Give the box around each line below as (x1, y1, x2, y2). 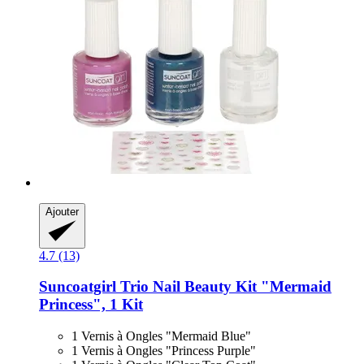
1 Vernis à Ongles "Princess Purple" (71, 344, 256, 358)
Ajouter (45, 205, 79, 218)
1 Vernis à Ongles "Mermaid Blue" (71, 329, 251, 344)
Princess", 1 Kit (39, 296, 143, 314)
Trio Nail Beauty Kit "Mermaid (116, 278, 331, 296)
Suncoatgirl (39, 278, 116, 296)
